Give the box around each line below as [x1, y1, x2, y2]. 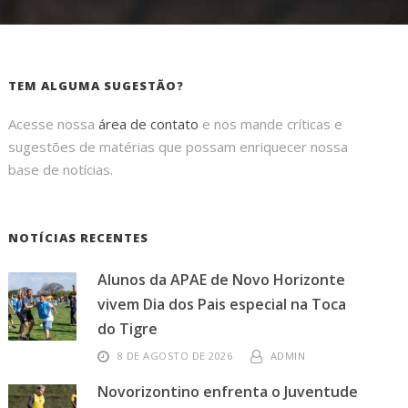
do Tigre [97, 319, 158, 339]
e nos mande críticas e [199, 115, 343, 133]
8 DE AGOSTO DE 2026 [117, 349, 233, 362]
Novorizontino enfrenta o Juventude [97, 382, 359, 402]
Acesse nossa [8, 115, 99, 133]
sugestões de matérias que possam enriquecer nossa [8, 138, 349, 156]
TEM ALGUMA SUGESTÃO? [8, 77, 185, 94]
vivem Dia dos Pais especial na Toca [97, 294, 347, 314]
